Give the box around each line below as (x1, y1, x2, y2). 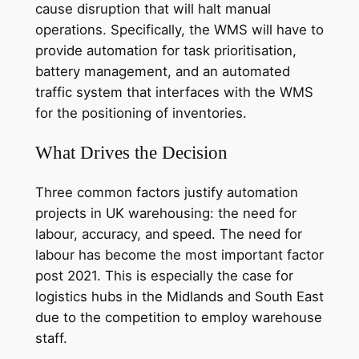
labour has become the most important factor (34, 247, 324, 263)
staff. (34, 330, 67, 346)
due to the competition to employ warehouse (34, 309, 322, 325)
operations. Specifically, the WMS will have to (34, 21, 324, 38)
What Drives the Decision (34, 141, 228, 163)
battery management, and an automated (34, 63, 290, 79)
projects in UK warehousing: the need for (34, 205, 296, 221)
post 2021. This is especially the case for (34, 268, 293, 284)
